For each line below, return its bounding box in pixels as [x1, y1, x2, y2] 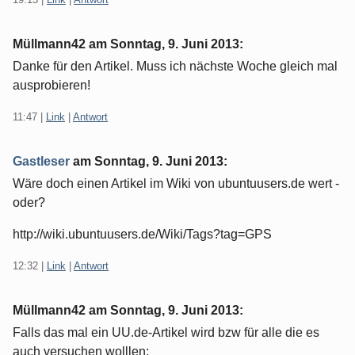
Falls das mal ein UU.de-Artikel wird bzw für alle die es [13, 326, 319, 340]
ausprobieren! [13, 78, 90, 93]
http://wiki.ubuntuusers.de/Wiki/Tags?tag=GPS [13, 227, 272, 242]
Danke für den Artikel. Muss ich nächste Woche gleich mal [13, 59, 338, 74]
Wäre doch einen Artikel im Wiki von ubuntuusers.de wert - [13, 177, 339, 191]
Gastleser [13, 155, 70, 169]
